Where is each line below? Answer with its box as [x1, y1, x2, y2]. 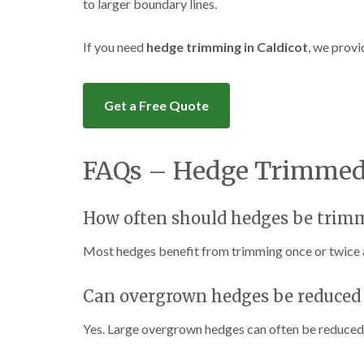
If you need [83, 39, 146, 54]
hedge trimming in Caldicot [146, 39, 308, 54]
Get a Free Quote [104, 97, 209, 113]
